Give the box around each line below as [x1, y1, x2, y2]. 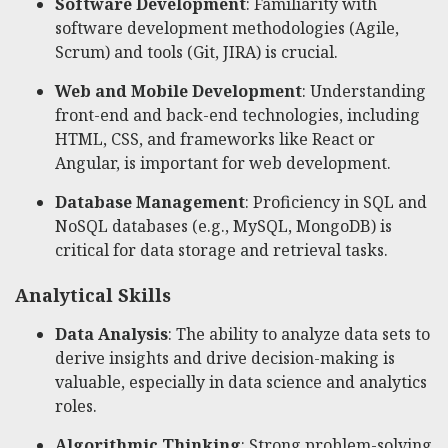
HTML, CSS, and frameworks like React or [55, 127, 375, 150]
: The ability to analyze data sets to [168, 323, 430, 346]
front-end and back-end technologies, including [55, 103, 420, 126]
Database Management [55, 190, 245, 213]
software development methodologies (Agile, [55, 16, 399, 39]
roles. [55, 395, 97, 418]
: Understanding [302, 79, 426, 102]
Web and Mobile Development [55, 79, 302, 102]
